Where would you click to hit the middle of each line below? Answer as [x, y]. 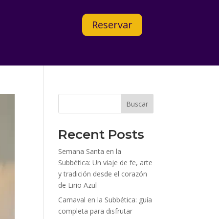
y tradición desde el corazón [103, 174]
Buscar [137, 104]
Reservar [112, 24]
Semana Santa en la [90, 152]
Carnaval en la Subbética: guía [105, 200]
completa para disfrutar [96, 211]
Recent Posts [101, 135]
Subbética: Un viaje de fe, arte [106, 163]
